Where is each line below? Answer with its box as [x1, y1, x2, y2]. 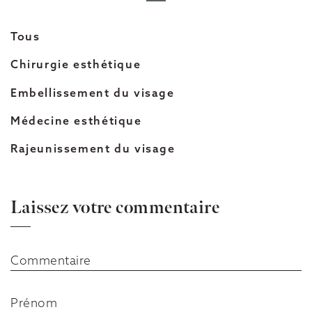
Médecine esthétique [10, 113, 142, 127]
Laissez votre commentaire [10, 197, 220, 219]
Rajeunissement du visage [10, 141, 175, 156]
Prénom [10, 295, 58, 311]
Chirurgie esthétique [10, 57, 141, 72]
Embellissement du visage [10, 85, 175, 100]
